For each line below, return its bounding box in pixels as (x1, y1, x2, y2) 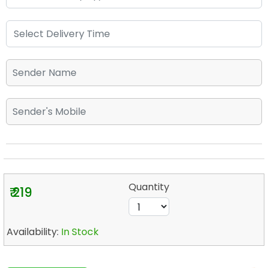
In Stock (61, 225, 99, 239)
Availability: (7, 225, 61, 239)
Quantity (129, 180, 170, 194)
